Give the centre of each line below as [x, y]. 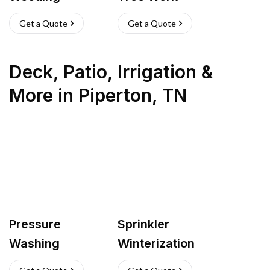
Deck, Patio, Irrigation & [111, 72]
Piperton [115, 95]
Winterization [156, 243]
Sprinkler [143, 224]
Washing [34, 243]
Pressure [35, 224]
